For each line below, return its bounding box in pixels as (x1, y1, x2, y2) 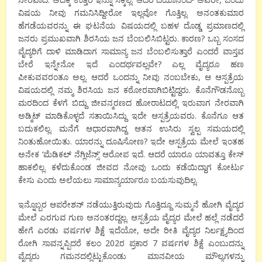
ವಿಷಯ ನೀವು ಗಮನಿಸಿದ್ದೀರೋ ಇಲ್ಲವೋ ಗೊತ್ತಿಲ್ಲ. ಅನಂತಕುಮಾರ (18, 7, 244, 19)
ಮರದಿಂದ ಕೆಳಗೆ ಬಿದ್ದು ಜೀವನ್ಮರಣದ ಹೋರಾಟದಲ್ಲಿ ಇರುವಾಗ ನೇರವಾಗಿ (18, 97, 244, 109)
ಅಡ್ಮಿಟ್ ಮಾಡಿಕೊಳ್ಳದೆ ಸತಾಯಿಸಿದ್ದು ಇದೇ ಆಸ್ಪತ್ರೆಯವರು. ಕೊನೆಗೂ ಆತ (18, 110, 244, 122)
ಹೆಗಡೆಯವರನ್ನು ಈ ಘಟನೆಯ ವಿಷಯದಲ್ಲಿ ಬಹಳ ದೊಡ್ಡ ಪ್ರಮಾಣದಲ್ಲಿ (18, 20, 244, 32)
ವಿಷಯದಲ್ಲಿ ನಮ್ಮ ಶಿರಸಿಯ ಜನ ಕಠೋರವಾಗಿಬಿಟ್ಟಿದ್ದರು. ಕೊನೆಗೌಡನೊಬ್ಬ (18, 84, 244, 96)
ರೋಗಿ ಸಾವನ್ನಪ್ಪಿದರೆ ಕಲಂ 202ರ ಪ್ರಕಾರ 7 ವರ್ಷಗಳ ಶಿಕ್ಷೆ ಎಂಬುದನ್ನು (18, 237, 244, 249)
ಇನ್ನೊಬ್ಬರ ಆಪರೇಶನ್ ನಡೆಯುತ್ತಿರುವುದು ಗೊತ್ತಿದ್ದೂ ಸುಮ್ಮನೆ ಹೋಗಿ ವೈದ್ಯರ (18, 199, 244, 211)
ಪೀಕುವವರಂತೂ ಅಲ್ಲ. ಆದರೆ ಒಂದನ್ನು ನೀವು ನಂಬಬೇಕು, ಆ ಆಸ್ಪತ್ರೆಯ (18, 71, 244, 83)
